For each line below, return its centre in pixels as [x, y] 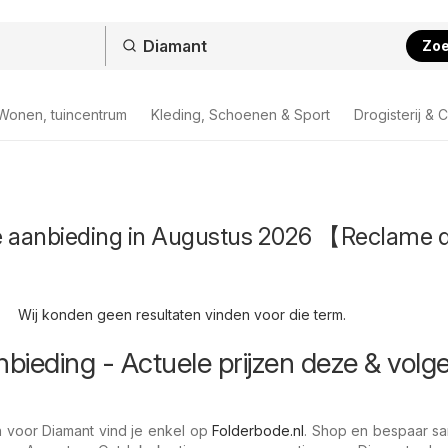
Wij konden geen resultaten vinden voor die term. [181, 314]
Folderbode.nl [258, 430]
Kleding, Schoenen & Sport [240, 114]
